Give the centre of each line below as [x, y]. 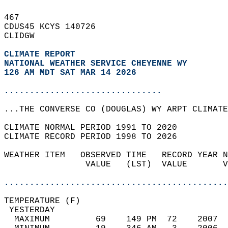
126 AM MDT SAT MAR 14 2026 [70, 73]
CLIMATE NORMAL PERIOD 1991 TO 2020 [96, 128]
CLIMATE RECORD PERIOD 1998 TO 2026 [96, 137]
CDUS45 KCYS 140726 [55, 27]
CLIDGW [24, 36]
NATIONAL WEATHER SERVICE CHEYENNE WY [96, 64]
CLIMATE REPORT [42, 54]
